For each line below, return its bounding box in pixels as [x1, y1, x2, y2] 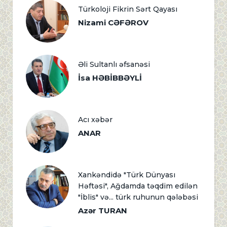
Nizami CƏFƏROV [78, 18, 148, 28]
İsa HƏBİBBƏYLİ [78, 73, 142, 83]
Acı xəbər [78, 115, 112, 125]
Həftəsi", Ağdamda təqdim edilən [78, 181, 198, 191]
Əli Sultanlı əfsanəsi [78, 60, 150, 69]
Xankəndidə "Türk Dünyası [78, 170, 175, 180]
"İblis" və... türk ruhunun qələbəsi [78, 193, 198, 202]
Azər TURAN [78, 206, 127, 216]
